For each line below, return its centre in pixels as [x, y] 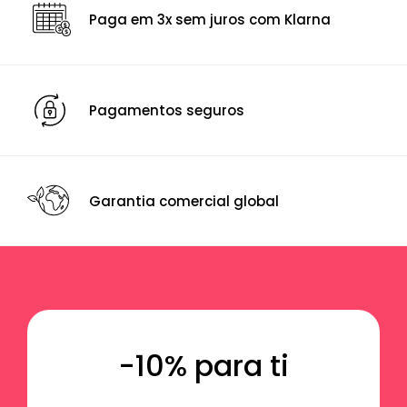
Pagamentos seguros [167, 111]
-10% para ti [203, 365]
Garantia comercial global [184, 201]
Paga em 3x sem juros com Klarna [210, 20]
